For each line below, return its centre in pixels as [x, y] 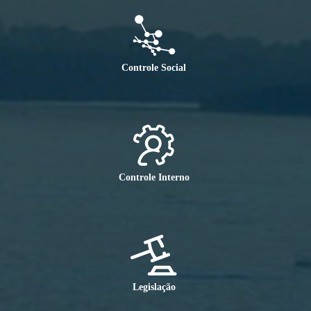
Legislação [154, 287]
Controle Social [154, 68]
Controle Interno [154, 178]
